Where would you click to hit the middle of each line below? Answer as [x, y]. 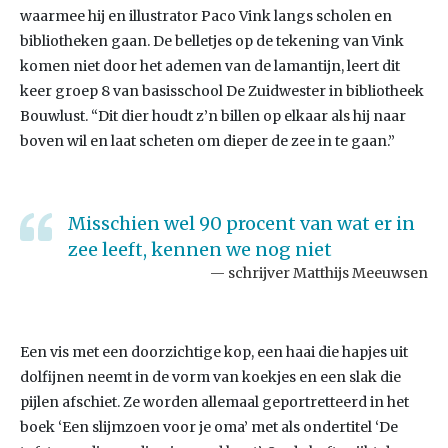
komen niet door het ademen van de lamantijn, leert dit [210, 66]
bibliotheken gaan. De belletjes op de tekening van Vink [212, 41]
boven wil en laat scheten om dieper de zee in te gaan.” [207, 141]
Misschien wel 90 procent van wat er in [241, 223]
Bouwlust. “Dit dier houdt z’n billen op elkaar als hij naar [213, 116]
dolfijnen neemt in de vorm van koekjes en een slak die [210, 377]
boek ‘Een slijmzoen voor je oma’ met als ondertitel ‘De [209, 427]
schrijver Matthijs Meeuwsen [328, 273]
